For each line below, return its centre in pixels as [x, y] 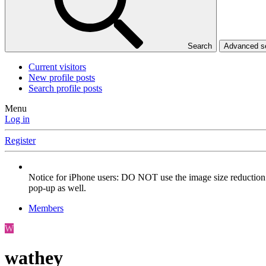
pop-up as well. [57, 188]
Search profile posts [65, 88]
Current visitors [57, 67]
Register [20, 141]
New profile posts [62, 78]
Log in [17, 119]
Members [46, 208]
